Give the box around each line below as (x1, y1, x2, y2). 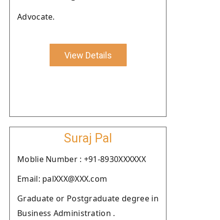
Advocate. (17, 11, 55, 22)
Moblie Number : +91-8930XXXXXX (17, 154, 146, 165)
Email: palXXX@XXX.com (17, 173, 108, 184)
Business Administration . (17, 208, 115, 219)
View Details (64, 50, 112, 60)
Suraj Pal (64, 131, 112, 145)
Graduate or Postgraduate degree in (17, 193, 159, 204)
